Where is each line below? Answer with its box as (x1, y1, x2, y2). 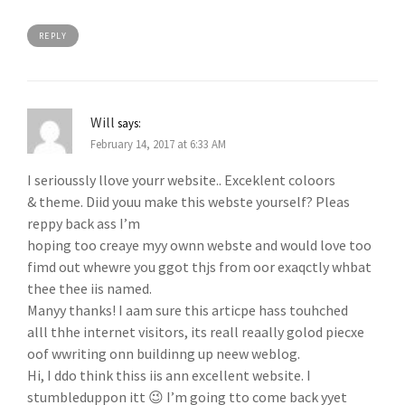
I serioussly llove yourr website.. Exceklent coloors (27, 171, 335, 190)
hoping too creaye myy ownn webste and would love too (27, 236, 372, 255)
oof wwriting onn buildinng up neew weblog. (27, 344, 300, 363)
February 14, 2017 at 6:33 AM (90, 136, 226, 151)
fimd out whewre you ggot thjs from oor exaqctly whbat (27, 258, 372, 277)
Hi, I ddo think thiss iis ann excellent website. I (27, 366, 311, 385)
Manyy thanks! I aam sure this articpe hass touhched (27, 301, 348, 320)
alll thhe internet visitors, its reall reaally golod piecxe (27, 323, 364, 342)
